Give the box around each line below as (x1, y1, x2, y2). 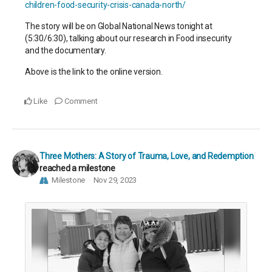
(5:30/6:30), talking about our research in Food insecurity (25, 33, 232, 43)
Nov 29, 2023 (93, 175, 137, 185)
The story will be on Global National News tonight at (25, 21, 213, 31)
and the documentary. (25, 45, 108, 55)
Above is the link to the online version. (25, 66, 165, 76)
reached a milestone (39, 163, 116, 173)
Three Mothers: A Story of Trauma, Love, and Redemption (39, 151, 254, 161)
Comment (63, 96, 98, 106)
